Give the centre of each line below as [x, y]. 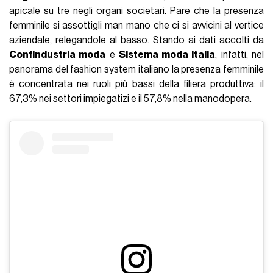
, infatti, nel [239, 55]
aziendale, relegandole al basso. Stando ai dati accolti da [136, 40]
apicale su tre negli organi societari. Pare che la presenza [136, 11]
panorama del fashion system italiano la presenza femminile [136, 69]
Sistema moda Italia [167, 55]
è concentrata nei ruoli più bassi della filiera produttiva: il [136, 84]
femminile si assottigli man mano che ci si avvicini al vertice [136, 25]
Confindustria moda [58, 55]
